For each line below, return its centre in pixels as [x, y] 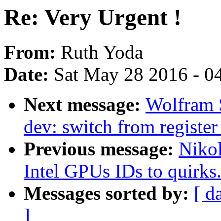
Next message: [85, 105]
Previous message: [101, 149]
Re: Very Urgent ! [93, 17]
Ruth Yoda [102, 52]
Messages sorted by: [109, 193]
